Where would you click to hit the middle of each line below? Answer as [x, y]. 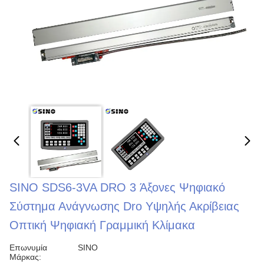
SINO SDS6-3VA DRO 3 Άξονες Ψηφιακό [117, 187]
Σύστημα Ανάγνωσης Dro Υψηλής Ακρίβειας [124, 206]
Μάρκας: [25, 257]
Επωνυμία [28, 247]
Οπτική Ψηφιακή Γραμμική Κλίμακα [102, 225]
